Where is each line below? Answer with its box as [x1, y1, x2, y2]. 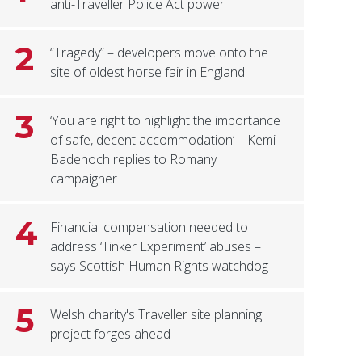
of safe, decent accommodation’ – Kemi [50, 131, 276, 149]
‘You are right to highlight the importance [50, 112, 281, 130]
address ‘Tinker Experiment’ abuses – [50, 238, 262, 256]
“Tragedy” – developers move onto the [50, 44, 269, 62]
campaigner [50, 170, 118, 188]
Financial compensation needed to [50, 218, 249, 237]
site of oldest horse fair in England [50, 63, 246, 82]
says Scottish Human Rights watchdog [50, 257, 269, 276]
